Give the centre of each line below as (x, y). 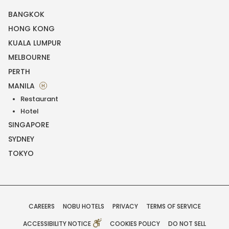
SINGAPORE (29, 125)
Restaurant (39, 99)
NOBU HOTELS (83, 207)
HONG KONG (31, 29)
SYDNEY (21, 139)
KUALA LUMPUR (35, 43)
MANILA (22, 86)
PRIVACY (125, 207)
